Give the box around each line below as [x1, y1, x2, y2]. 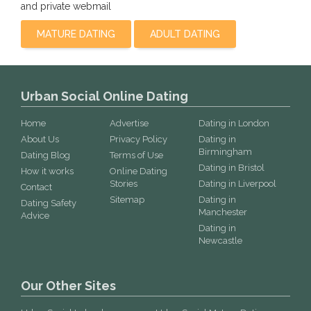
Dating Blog [21, 150, 70, 160]
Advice [21, 210, 49, 221]
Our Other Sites [21, 278, 116, 293]
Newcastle [199, 235, 243, 246]
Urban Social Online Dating [21, 89, 188, 103]
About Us [21, 134, 59, 144]
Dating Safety [21, 198, 76, 208]
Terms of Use [110, 150, 164, 160]
